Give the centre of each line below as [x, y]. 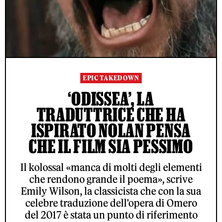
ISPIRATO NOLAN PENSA [111, 130]
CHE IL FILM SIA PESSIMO [111, 146]
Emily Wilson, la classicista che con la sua [111, 191]
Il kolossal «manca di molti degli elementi [111, 167]
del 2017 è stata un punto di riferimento [111, 215]
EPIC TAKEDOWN [111, 78]
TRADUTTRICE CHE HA [111, 114]
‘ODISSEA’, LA [111, 99]
